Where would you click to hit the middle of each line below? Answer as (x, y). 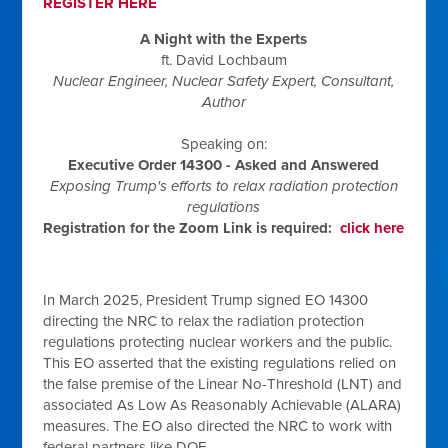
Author (223, 102)
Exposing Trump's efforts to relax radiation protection (223, 186)
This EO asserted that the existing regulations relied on (220, 363)
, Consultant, (354, 81)
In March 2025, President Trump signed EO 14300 (206, 300)
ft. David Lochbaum (223, 60)
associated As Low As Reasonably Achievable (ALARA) (222, 405)
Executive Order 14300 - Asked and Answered (224, 165)
